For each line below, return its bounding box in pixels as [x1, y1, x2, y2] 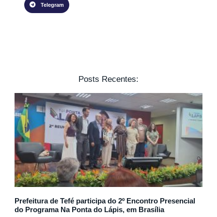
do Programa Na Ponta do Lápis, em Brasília [15, 205, 164, 214]
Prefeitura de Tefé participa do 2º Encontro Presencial [15, 196, 195, 205]
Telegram [40, 2, 64, 8]
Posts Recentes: [78, 74, 139, 84]
